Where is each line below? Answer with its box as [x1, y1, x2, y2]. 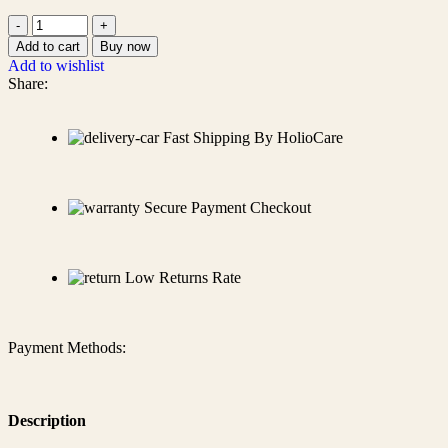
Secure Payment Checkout [144, 198, 311, 216]
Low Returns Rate [125, 268, 241, 286]
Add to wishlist [8, 56, 104, 74]
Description [8, 412, 86, 430]
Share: [8, 74, 48, 92]
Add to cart [16, 38, 80, 54]
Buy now [100, 38, 150, 54]
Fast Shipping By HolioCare [163, 128, 343, 146]
